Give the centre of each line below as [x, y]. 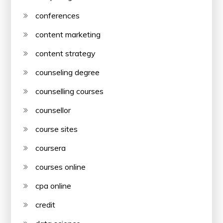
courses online [61, 167]
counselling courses [70, 91]
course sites [57, 129]
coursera [51, 148]
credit [46, 204]
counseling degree [68, 72]
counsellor [53, 110]
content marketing [68, 34]
